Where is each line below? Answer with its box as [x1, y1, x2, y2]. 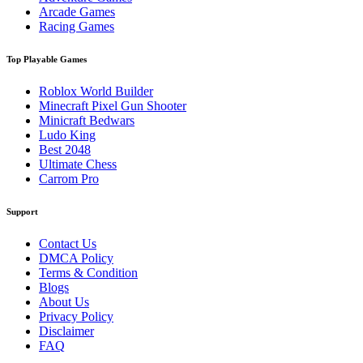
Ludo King [39, 128, 96, 142]
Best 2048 [39, 143, 91, 156]
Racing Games [39, 19, 114, 34]
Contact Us [39, 236, 96, 250]
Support [6, 206, 38, 216]
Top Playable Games [6, 54, 87, 65]
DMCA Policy [39, 250, 113, 265]
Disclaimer [39, 323, 94, 338]
